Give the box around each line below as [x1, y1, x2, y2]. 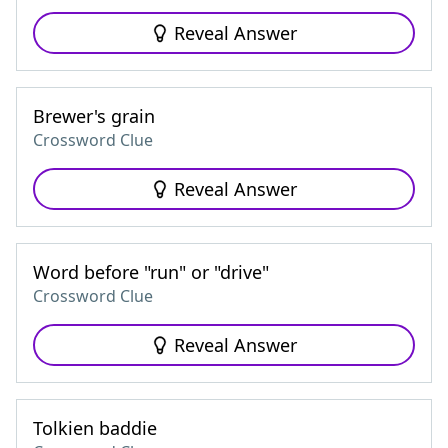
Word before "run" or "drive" [33, 260, 269, 284]
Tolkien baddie [33, 416, 157, 440]
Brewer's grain [33, 104, 155, 128]
